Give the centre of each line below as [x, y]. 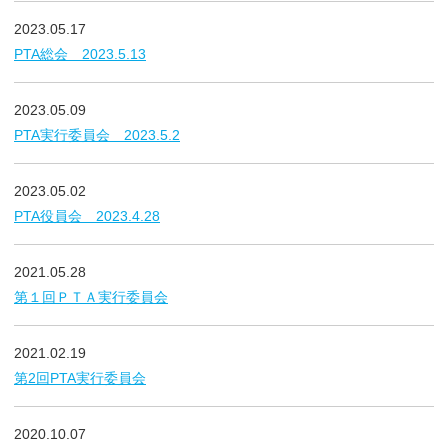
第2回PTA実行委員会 [80, 378]
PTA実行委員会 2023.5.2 [97, 135]
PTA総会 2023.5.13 [80, 54]
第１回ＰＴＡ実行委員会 [91, 297]
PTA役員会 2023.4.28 [87, 216]
